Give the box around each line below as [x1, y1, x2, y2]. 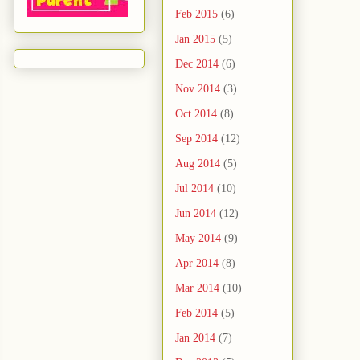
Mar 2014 [175, 282, 219, 295]
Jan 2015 [175, 33, 215, 46]
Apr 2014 [175, 257, 219, 270]
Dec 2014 [175, 58, 219, 71]
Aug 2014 [175, 157, 220, 170]
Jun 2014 [175, 207, 216, 220]
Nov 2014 [175, 83, 220, 96]
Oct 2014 [175, 108, 217, 121]
